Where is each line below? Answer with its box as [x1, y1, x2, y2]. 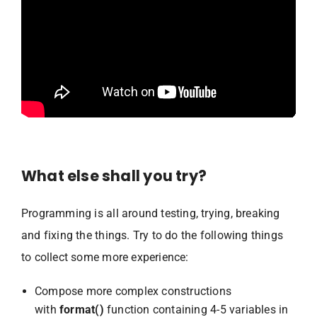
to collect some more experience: [21, 250, 189, 264]
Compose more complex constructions [35, 284, 232, 298]
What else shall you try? [21, 165, 207, 186]
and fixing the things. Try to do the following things [21, 228, 284, 242]
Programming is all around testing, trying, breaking [21, 206, 280, 220]
